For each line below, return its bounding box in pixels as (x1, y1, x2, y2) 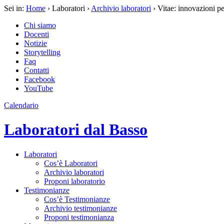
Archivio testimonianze (44, 203, 117, 212)
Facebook (24, 75, 55, 83)
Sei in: (4, 4, 26, 12)
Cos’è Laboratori (44, 158, 97, 167)
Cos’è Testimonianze (44, 194, 110, 203)
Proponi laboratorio (44, 176, 105, 185)
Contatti (24, 66, 49, 74)
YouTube (24, 84, 53, 92)
